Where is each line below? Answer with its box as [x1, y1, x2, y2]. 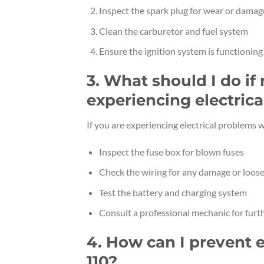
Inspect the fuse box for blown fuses [98, 146, 244, 157]
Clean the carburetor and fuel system [98, 25, 248, 37]
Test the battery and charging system [98, 186, 247, 198]
